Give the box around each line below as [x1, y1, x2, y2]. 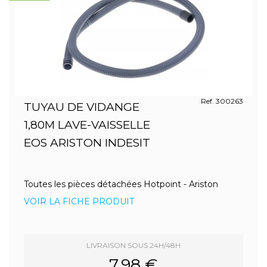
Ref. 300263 [200, 97, 243, 105]
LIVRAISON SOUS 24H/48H [86, 241, 181, 250]
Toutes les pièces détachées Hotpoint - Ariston [24, 179, 218, 190]
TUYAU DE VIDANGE [24, 100, 139, 114]
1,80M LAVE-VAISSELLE [24, 118, 150, 132]
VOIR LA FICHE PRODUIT [24, 196, 134, 207]
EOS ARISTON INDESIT [24, 136, 150, 150]
